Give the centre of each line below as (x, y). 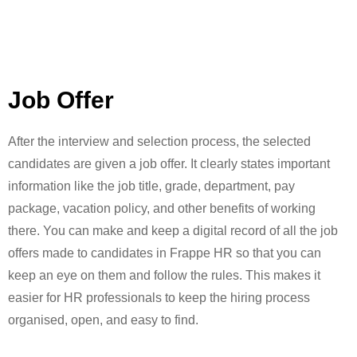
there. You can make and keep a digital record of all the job (173, 231)
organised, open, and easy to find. (103, 320)
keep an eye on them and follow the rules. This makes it (164, 275)
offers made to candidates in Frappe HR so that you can (165, 253)
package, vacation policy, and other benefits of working (162, 208)
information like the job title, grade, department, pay (151, 186)
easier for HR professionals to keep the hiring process (159, 298)
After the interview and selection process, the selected (159, 141)
